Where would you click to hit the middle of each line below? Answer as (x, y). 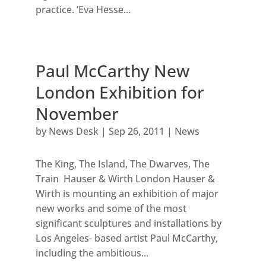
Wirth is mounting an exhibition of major (127, 194)
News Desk (73, 132)
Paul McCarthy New (112, 71)
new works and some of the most (111, 209)
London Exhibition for (120, 92)
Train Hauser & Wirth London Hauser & (125, 179)
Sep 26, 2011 (136, 132)
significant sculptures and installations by (128, 224)
